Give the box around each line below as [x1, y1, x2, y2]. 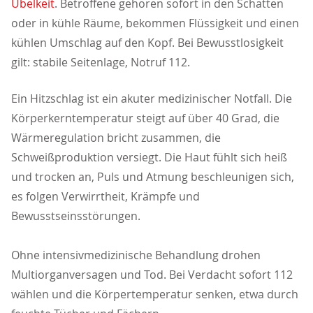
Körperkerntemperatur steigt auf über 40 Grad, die [11, 110, 279, 126]
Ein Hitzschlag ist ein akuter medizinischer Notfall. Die [11, 91, 292, 107]
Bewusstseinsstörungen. [11, 208, 143, 224]
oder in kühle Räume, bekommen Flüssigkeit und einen [11, 15, 299, 31]
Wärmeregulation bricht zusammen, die [11, 130, 221, 146]
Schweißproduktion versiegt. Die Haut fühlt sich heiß [11, 150, 287, 166]
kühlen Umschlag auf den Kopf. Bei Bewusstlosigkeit [11, 35, 284, 51]
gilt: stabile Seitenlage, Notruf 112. [11, 54, 190, 71]
